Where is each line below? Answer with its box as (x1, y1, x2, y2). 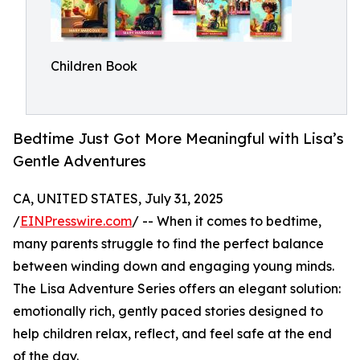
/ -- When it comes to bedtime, (132, 213, 321, 230)
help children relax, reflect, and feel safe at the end (13, 325, 332, 342)
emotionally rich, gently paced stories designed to (13, 303, 323, 320)
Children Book (51, 58, 137, 74)
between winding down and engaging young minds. (13, 258, 334, 275)
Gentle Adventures (13, 152, 146, 170)
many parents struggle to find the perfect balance (13, 235, 324, 252)
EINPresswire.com (20, 213, 132, 230)
